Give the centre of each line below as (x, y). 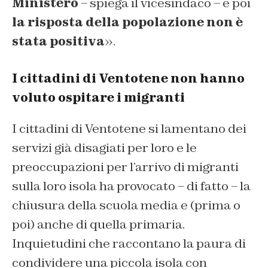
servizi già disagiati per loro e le (104, 147)
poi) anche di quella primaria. (98, 224)
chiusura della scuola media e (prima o (126, 205)
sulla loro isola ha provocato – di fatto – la (131, 186)
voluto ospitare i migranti (98, 97)
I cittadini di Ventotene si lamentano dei (129, 128)
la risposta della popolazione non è (127, 22)
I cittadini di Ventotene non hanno (128, 78)
